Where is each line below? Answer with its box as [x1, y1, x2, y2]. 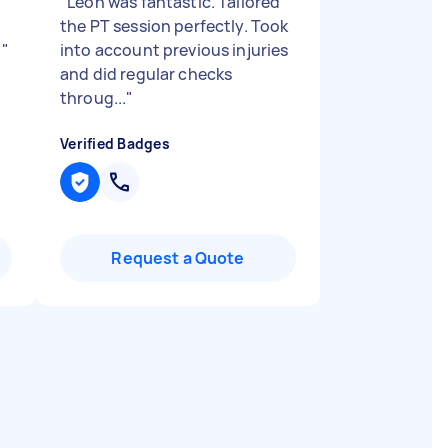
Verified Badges [60, 134, 170, 153]
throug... [60, 87, 127, 109]
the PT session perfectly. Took [60, 15, 289, 37]
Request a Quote [111, 247, 245, 269]
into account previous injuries [60, 39, 289, 61]
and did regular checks [60, 63, 233, 85]
